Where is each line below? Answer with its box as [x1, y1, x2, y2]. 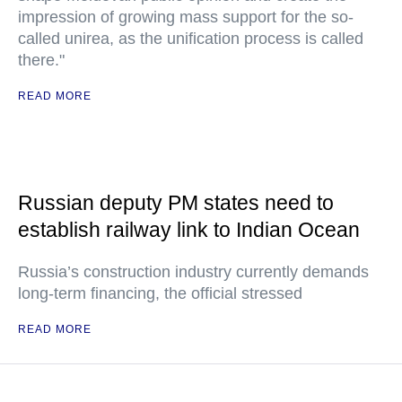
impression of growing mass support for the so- [18, 8, 354, 26]
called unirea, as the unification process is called [18, 30, 363, 48]
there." [18, 51, 65, 69]
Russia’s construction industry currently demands [18, 263, 369, 281]
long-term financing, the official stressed [18, 284, 302, 302]
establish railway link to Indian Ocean [18, 218, 360, 241]
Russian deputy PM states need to [18, 191, 334, 214]
